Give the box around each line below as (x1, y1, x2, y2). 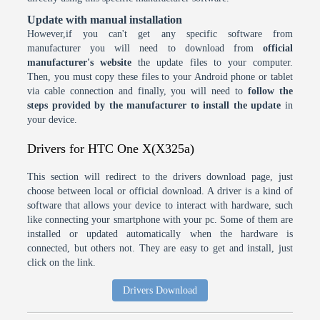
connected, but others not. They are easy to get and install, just (27, 242, 293, 254)
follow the (248, 85, 293, 96)
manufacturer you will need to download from (27, 42, 263, 54)
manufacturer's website (27, 56, 132, 68)
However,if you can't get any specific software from (27, 28, 293, 39)
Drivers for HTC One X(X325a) (27, 141, 195, 156)
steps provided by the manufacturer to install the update (27, 99, 281, 111)
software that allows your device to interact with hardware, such (27, 199, 293, 211)
